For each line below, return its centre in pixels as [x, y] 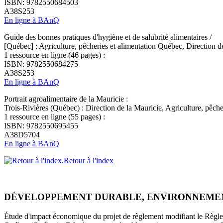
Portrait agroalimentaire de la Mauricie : [66, 99]
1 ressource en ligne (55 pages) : [55, 117]
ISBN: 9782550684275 [41, 64]
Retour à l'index [89, 161]
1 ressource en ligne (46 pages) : [55, 55]
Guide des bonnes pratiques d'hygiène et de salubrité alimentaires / [108, 37]
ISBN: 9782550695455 [41, 126]
